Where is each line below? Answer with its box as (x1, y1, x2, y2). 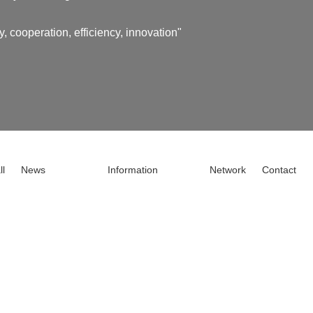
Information (107, 163, 158, 175)
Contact (262, 163, 297, 175)
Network (210, 163, 246, 175)
